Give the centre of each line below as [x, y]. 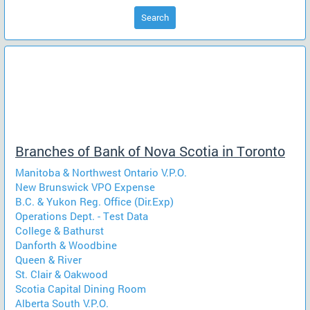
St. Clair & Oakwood [62, 274]
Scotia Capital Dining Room [81, 289]
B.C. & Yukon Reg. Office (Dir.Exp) [94, 201]
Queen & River [48, 259]
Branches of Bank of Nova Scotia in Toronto [150, 151]
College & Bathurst [60, 230]
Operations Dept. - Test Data [82, 216]
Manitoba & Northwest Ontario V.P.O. [101, 172]
